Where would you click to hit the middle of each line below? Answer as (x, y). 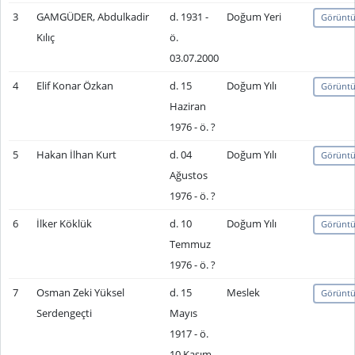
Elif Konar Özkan (74, 86)
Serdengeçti (64, 313)
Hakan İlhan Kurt (76, 155)
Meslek (243, 292)
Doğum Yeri (254, 17)
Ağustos (188, 175)
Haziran (187, 106)
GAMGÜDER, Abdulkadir (92, 17)
